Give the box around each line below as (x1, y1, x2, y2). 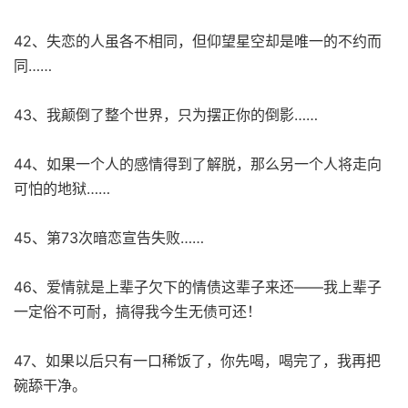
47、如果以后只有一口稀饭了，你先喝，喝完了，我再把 (14, 351, 381, 370)
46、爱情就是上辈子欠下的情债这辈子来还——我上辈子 (14, 277, 382, 296)
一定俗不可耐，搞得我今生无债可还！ (14, 301, 261, 321)
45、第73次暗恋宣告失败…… (14, 228, 204, 247)
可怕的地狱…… (14, 178, 110, 198)
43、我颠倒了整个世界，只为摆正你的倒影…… (14, 105, 318, 124)
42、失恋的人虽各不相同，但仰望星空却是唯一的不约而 (14, 31, 382, 50)
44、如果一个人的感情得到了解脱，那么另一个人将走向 (14, 154, 382, 173)
